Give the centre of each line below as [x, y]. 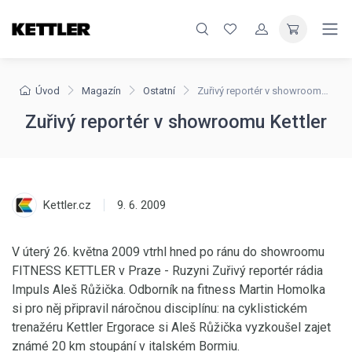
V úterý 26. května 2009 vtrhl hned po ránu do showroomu [168, 252]
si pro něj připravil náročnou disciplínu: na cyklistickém [159, 308]
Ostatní [159, 91]
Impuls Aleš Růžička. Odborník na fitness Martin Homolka [169, 290]
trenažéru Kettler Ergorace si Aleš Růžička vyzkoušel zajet [171, 327]
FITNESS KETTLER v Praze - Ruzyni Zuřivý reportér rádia [167, 271]
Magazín [101, 91]
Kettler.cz [67, 205]
